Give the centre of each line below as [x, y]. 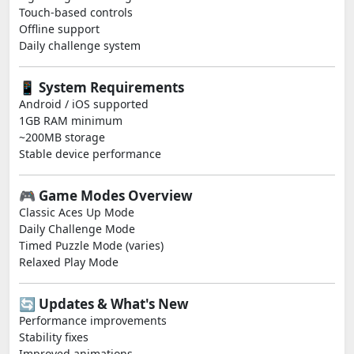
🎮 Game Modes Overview [106, 196]
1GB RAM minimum [71, 121]
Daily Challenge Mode [77, 229]
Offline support [59, 29]
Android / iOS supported [84, 104]
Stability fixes [54, 337]
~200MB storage [62, 137]
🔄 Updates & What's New [104, 304]
